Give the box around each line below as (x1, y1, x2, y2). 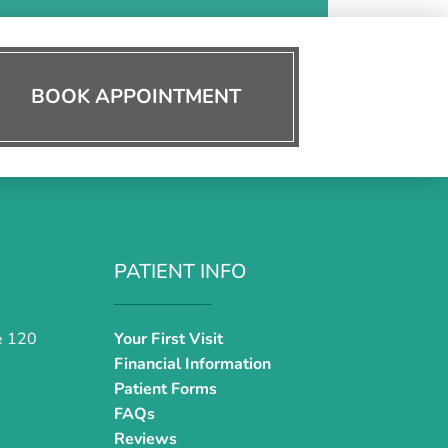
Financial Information (114, 353, 271, 376)
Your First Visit (114, 328, 223, 351)
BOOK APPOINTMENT (31, 83, 242, 111)
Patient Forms (114, 378, 217, 401)
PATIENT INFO (114, 258, 246, 286)
